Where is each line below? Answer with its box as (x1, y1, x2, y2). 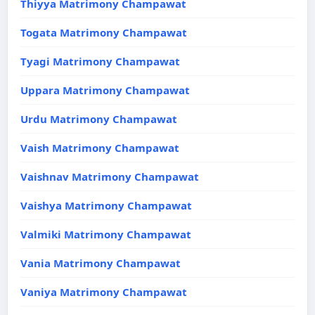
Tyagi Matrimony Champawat (20, 54, 180, 68)
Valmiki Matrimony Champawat (20, 227, 191, 241)
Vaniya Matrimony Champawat (20, 285, 187, 299)
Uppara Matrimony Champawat (20, 83, 190, 97)
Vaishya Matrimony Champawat (20, 198, 192, 212)
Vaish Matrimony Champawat (20, 141, 179, 155)
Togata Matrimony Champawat (20, 25, 187, 39)
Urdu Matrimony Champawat (20, 112, 177, 126)
